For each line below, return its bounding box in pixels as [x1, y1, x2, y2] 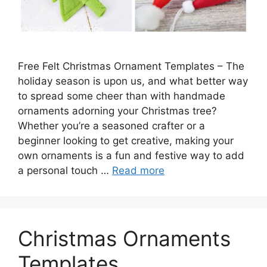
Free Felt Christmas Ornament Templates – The [18, 60, 244, 72]
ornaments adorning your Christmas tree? [18, 104, 217, 117]
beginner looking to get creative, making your [18, 134, 234, 147]
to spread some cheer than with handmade [18, 89, 225, 102]
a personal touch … [18, 164, 112, 176]
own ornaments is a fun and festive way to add [18, 149, 244, 162]
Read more [112, 164, 164, 176]
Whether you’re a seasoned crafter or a [18, 119, 205, 132]
